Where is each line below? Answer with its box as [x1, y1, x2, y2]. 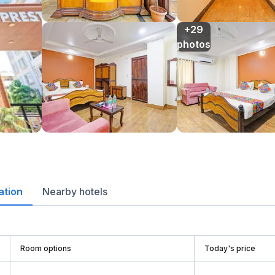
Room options [20, 244, 71, 253]
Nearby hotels [42, 185, 107, 198]
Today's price [204, 244, 255, 253]
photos [177, 38, 211, 50]
